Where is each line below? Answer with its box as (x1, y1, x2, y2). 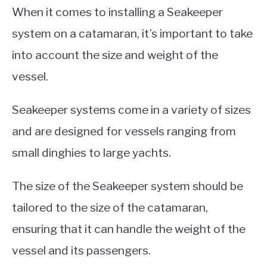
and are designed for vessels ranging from (12, 124, 236, 139)
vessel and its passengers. (12, 243, 151, 258)
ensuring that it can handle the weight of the (12, 222, 246, 237)
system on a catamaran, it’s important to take (12, 26, 253, 41)
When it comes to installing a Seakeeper (12, 5, 223, 20)
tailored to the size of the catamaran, (12, 200, 208, 215)
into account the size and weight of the (12, 48, 218, 63)
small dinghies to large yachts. (12, 145, 171, 160)
